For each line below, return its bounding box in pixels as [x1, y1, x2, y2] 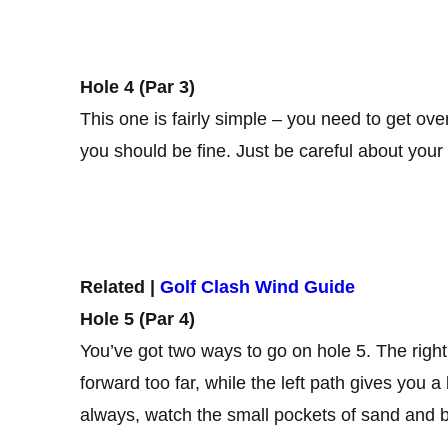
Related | [80, 276, 160, 297]
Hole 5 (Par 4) [80, 308, 195, 329]
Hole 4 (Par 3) [80, 76, 195, 97]
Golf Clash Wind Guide [160, 276, 355, 297]
